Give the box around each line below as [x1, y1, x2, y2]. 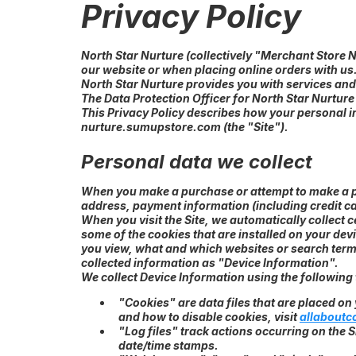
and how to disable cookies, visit [118, 310, 300, 323]
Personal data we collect [81, 150, 312, 173]
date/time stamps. [118, 339, 219, 352]
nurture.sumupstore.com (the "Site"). [81, 120, 288, 133]
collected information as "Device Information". [81, 256, 339, 269]
